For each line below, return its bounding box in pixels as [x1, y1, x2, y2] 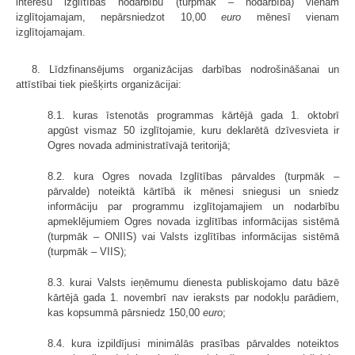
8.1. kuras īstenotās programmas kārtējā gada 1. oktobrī [48, 109, 339, 121]
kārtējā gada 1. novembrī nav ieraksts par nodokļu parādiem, [48, 291, 339, 303]
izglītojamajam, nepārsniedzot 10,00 [16, 10, 222, 23]
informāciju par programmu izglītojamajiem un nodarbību [48, 200, 339, 212]
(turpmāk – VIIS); [48, 245, 127, 258]
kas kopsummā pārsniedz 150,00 [48, 306, 203, 319]
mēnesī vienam [241, 10, 340, 23]
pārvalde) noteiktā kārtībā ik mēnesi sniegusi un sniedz [48, 185, 339, 197]
